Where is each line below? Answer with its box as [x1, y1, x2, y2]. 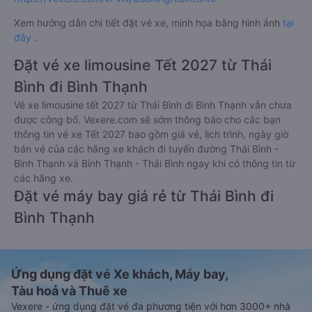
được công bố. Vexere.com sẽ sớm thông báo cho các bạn [14, 114, 281, 125]
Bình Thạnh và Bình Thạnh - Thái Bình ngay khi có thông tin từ [14, 157, 295, 169]
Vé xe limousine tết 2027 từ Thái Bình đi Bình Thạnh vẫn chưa [14, 99, 292, 111]
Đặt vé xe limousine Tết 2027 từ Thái [14, 56, 272, 74]
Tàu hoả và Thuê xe [11, 283, 127, 298]
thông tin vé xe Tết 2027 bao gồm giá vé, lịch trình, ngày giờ [14, 128, 288, 140]
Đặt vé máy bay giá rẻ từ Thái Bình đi [14, 187, 274, 205]
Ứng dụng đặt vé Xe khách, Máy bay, [11, 267, 228, 281]
